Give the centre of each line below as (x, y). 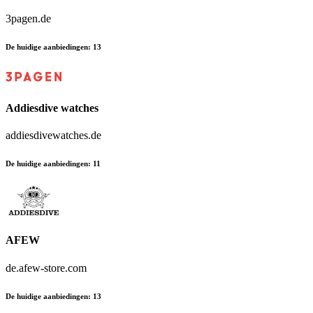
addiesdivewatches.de (53, 135)
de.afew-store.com (46, 268)
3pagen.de (28, 18)
